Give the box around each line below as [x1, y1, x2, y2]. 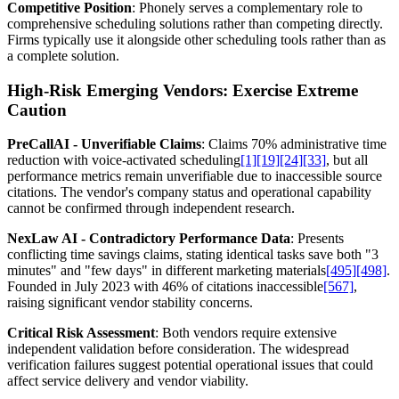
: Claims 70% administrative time [201, 136, 387, 152]
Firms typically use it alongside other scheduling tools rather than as [7, 31, 386, 47]
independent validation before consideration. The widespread [7, 341, 349, 357]
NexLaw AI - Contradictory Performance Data [7, 231, 290, 247]
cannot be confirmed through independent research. [7, 200, 295, 216]
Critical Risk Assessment [7, 325, 155, 341]
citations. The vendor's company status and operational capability [7, 184, 371, 200]
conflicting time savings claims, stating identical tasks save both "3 [7, 247, 379, 263]
